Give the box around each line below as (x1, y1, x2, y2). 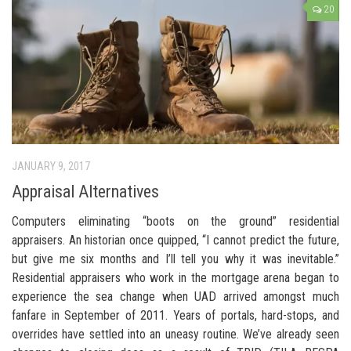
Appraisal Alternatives (12, 181, 159, 201)
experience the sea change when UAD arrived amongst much (12, 288, 339, 304)
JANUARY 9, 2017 (12, 159, 90, 172)
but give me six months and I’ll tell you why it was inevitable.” (12, 251, 339, 266)
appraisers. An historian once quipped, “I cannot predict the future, (12, 232, 339, 248)
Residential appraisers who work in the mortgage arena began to (12, 270, 339, 285)
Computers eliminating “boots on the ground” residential (12, 213, 339, 229)
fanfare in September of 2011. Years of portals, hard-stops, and (12, 307, 339, 323)
